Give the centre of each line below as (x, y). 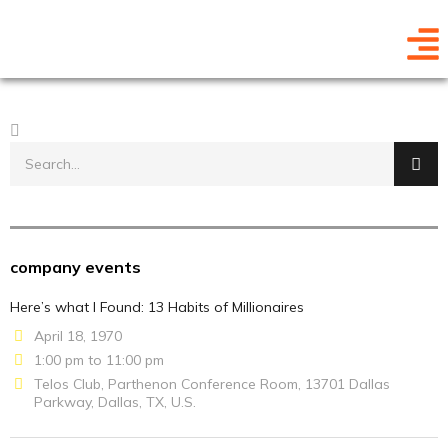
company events (75, 267)
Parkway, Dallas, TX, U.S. (115, 402)
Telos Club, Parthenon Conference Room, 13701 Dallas (212, 384)
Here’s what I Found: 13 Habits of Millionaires (157, 307)
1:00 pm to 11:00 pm (99, 360)
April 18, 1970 (78, 336)
